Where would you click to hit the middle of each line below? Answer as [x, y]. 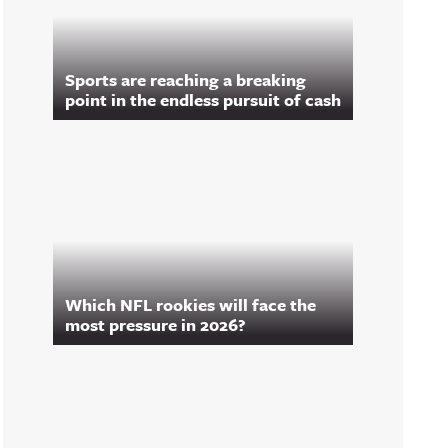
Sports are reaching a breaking [185, 79]
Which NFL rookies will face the [190, 304]
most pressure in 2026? [155, 324]
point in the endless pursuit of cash [203, 99]
